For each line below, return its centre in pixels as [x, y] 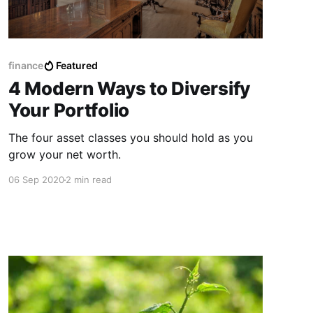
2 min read [88, 180]
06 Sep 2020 [36, 180]
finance [26, 66]
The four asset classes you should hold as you [130, 138]
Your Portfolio [69, 110]
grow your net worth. [64, 155]
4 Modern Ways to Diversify [129, 89]
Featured [77, 66]
